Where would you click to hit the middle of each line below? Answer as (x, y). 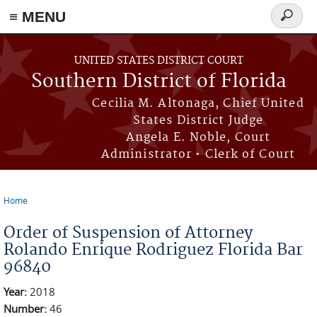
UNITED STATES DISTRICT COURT (158, 61)
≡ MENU (38, 17)
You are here (43, 211)
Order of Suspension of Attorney (128, 233)
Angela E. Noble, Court (198, 137)
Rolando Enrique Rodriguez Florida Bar (153, 250)
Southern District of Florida (158, 82)
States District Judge (198, 120)
